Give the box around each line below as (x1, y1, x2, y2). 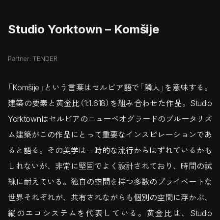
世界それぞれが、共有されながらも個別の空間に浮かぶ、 (8, 191, 212, 203)
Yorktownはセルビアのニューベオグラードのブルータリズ (8, 112, 212, 124)
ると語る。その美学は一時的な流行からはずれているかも (8, 144, 212, 156)
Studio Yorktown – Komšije (8, 19, 159, 37)
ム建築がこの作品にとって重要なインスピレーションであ (8, 128, 212, 140)
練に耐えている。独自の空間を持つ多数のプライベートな (8, 175, 212, 187)
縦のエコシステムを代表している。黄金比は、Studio (8, 207, 212, 219)
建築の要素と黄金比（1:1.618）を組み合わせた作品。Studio (8, 97, 212, 109)
